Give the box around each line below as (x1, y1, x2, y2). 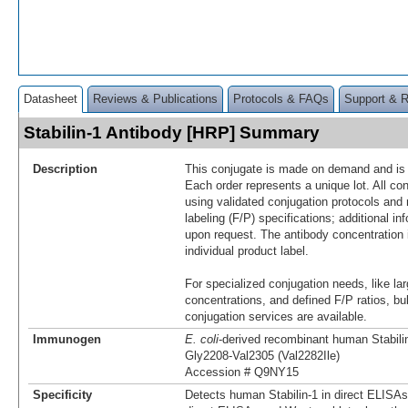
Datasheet (24, 91, 77, 106)
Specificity (33, 387, 92, 402)
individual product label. (185, 243, 309, 258)
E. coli (185, 331, 219, 346)
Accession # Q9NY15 (185, 364, 299, 379)
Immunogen (33, 331, 101, 346)
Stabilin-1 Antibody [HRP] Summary (24, 122, 320, 142)
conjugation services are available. (185, 309, 367, 323)
